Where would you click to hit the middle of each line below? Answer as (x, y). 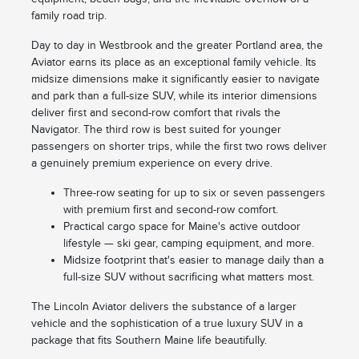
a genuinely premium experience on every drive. (151, 163)
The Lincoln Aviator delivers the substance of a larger (163, 307)
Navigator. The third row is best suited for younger (156, 130)
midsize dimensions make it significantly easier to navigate (175, 79)
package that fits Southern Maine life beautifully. (149, 341)
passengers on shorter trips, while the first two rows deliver (179, 147)
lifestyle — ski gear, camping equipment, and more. (188, 244)
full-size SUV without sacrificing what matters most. (188, 277)
